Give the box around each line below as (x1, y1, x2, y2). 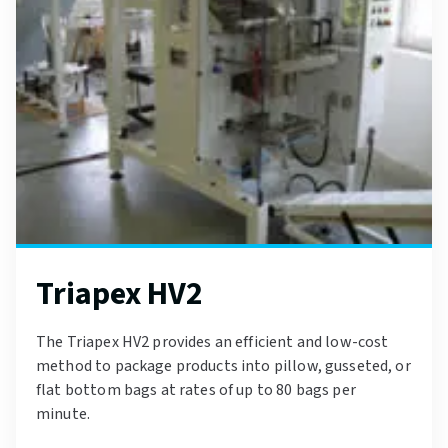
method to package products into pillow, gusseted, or (36, 355, 411, 378)
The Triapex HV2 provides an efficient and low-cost (36, 331, 389, 354)
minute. (36, 403, 91, 426)
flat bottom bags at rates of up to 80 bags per (36, 379, 356, 402)
